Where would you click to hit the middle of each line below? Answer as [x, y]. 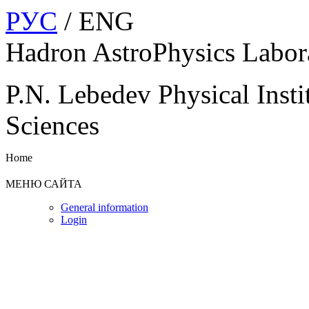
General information [104, 207]
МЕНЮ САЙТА [44, 183]
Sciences [52, 125]
